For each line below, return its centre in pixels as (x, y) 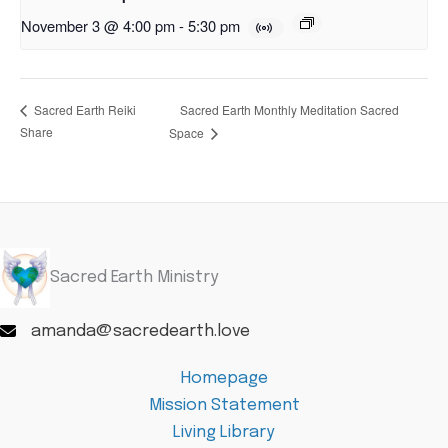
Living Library (224, 432)
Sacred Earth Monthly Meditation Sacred (290, 109)
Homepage (224, 378)
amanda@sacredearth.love (140, 331)
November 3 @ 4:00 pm (98, 25)
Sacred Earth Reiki (83, 110)
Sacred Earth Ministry (134, 278)
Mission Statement (224, 405)
